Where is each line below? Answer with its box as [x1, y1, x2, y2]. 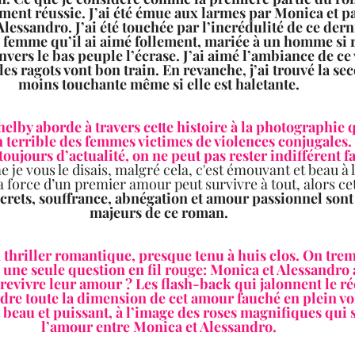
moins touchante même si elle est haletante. [17, 74, 306, 94]
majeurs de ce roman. [89, 203, 235, 223]
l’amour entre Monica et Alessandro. [40, 317, 283, 337]
